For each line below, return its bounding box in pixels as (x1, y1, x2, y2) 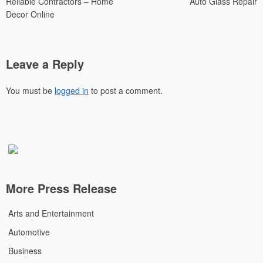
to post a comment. (89, 85, 163, 96)
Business (8, 244, 42, 257)
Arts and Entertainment (8, 207, 94, 219)
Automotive (8, 225, 50, 238)
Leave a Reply (6, 55, 84, 72)
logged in (55, 85, 89, 96)
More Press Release (6, 180, 117, 197)
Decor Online (6, 8, 55, 20)
